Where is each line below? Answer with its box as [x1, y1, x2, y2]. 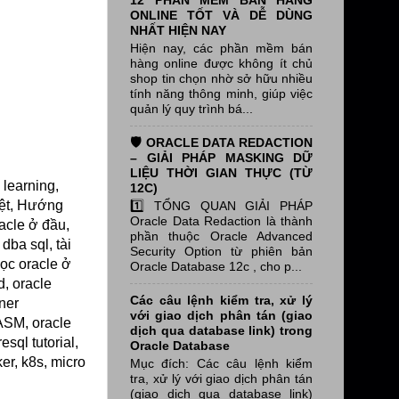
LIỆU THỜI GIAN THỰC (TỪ [130, 166, 313, 181]
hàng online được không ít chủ [130, 56, 313, 71]
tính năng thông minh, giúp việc [130, 86, 313, 102]
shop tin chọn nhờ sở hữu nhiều [130, 71, 313, 86]
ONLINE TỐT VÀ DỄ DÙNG [130, 8, 313, 23]
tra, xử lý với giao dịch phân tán [130, 371, 313, 387]
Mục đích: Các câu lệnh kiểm [130, 356, 313, 371]
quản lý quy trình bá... [130, 102, 253, 117]
